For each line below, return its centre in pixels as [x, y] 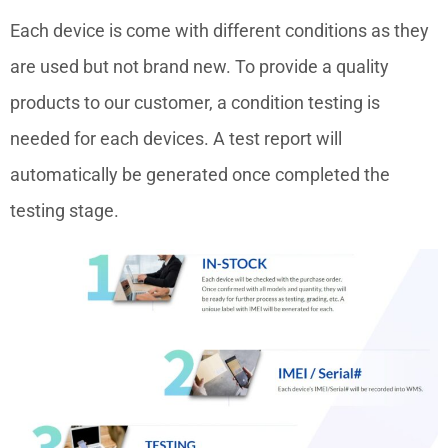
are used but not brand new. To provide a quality [199, 66]
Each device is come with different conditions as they [219, 30]
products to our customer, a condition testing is [195, 102]
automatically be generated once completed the [200, 174]
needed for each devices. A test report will [176, 138]
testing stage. [64, 210]
